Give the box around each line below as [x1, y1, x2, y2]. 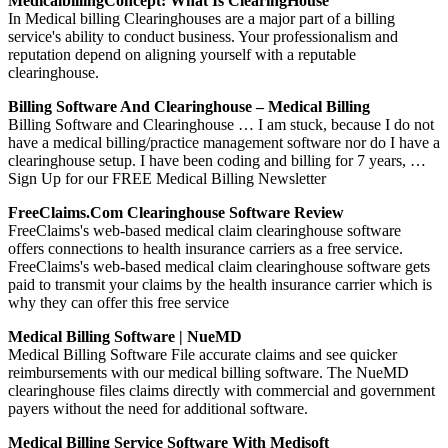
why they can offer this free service [8, 293, 229, 311]
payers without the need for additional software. [8, 399, 308, 417]
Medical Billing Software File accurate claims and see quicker [8, 345, 397, 363]
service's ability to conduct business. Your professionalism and [8, 27, 398, 45]
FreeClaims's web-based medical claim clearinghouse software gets [8, 257, 430, 275]
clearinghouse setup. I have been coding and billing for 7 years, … [8, 151, 426, 169]
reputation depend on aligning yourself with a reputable [8, 45, 356, 63]
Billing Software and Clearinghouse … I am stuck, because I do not [8, 115, 434, 133]
